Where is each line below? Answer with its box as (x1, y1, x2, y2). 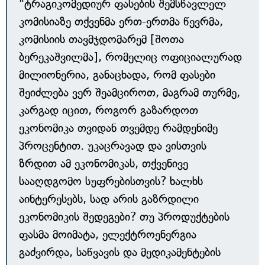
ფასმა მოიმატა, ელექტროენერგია (19, 228, 196, 241)
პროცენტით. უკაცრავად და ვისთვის (19, 139, 206, 153)
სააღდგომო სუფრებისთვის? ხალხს (19, 174, 203, 188)
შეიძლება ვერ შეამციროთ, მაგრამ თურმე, (19, 86, 240, 99)
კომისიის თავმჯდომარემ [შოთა (19, 33, 184, 46)
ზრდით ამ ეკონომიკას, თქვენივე (19, 157, 188, 170)
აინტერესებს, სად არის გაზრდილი (19, 192, 199, 206)
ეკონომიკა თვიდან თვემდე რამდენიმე (19, 121, 218, 135)
